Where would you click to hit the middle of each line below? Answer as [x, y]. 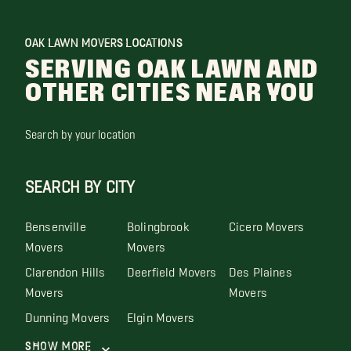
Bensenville [56, 223]
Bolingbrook [158, 223]
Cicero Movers [266, 223]
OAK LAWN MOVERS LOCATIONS [104, 42]
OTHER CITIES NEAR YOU [170, 93]
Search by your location [81, 131]
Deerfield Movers [172, 268]
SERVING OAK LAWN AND [172, 70]
